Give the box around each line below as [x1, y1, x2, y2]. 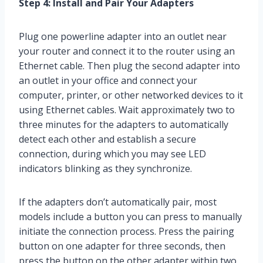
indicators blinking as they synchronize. [19, 162, 192, 176]
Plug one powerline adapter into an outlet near [19, 30, 227, 43]
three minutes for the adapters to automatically [19, 118, 228, 131]
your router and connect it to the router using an [19, 45, 235, 58]
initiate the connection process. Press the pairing [19, 225, 234, 238]
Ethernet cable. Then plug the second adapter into [19, 59, 240, 73]
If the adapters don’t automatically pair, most [19, 195, 217, 209]
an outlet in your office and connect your [19, 74, 197, 87]
